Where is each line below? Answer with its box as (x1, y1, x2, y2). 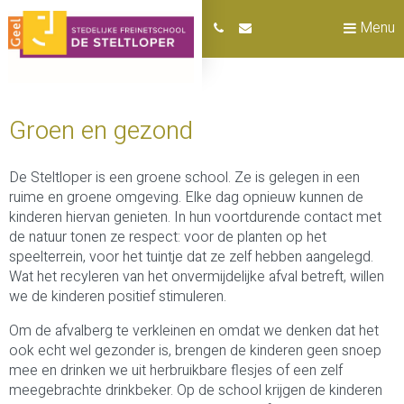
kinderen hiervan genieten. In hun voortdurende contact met (9, 207, 381, 228)
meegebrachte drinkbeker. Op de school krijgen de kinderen (9, 380, 382, 401)
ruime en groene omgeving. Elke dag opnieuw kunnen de (9, 187, 363, 208)
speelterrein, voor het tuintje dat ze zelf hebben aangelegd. (9, 246, 373, 268)
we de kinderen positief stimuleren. (9, 286, 226, 308)
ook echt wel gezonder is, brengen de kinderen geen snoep (9, 340, 381, 362)
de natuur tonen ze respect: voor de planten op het (9, 226, 326, 248)
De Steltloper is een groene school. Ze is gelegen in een (9, 167, 360, 188)
